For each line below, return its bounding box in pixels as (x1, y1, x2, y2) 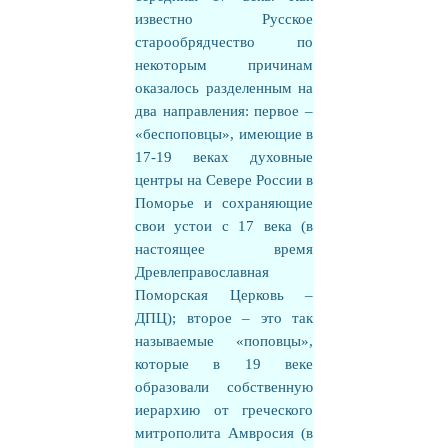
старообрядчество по (135, 34, 313, 50)
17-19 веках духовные (135, 149, 313, 165)
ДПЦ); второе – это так (135, 310, 313, 326)
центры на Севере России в (135, 172, 313, 188)
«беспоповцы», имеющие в (135, 126, 313, 142)
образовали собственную (135, 379, 313, 395)
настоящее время (135, 241, 313, 257)
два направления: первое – (135, 103, 313, 119)
